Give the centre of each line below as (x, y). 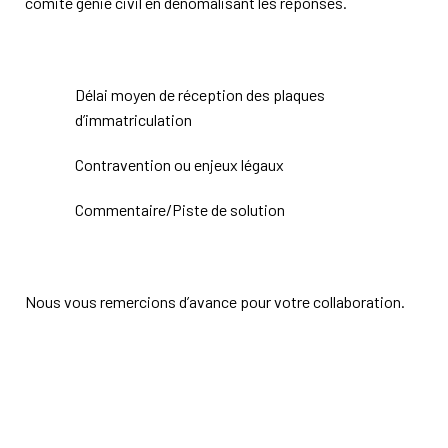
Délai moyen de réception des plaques (199, 95)
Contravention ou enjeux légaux (179, 165)
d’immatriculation (133, 120)
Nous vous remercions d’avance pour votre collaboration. (214, 302)
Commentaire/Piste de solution (179, 210)
